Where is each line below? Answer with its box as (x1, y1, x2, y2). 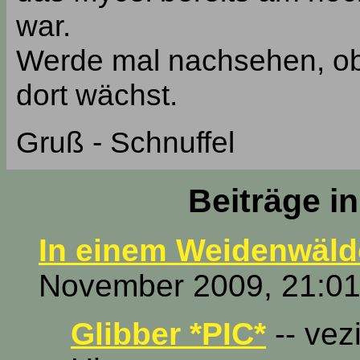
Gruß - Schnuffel (16, 125, 235, 159)
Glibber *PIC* (71, 317, 266, 351)
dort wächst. (16, 78, 178, 112)
